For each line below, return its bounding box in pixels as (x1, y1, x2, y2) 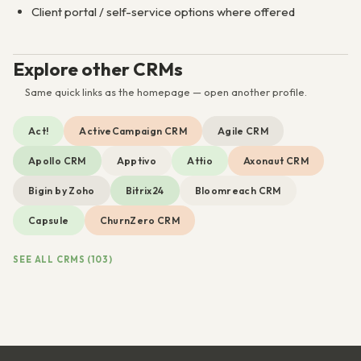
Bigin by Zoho (28, 185, 95, 197)
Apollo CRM (28, 155, 86, 168)
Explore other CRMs (13, 57, 183, 81)
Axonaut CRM (243, 155, 309, 168)
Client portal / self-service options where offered (31, 4, 295, 20)
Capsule (28, 214, 69, 227)
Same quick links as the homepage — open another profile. (25, 85, 307, 99)
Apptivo (116, 155, 157, 168)
